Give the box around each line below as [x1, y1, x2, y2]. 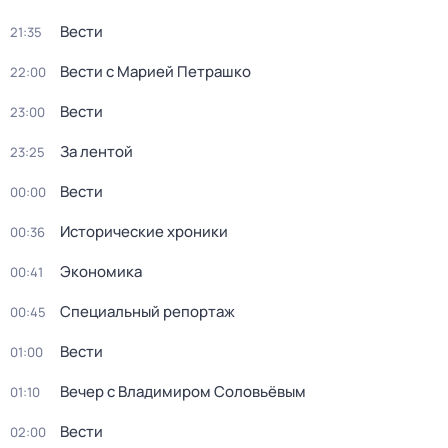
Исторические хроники [60, 221, 228, 242]
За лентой [60, 141, 133, 162]
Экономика [60, 261, 142, 282]
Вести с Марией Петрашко [60, 61, 251, 82]
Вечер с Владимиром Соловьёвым [60, 381, 306, 402]
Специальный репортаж [60, 301, 235, 322]
